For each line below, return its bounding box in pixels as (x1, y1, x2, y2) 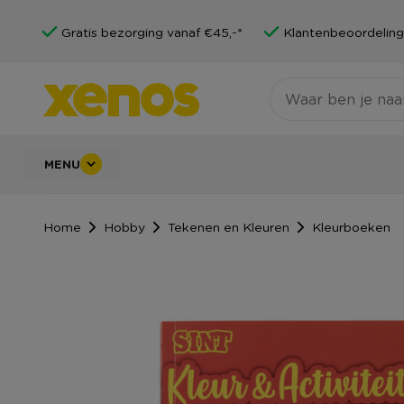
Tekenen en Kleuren (168, 217, 289, 234)
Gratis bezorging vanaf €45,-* (61, 23, 243, 40)
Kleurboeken (312, 217, 390, 234)
